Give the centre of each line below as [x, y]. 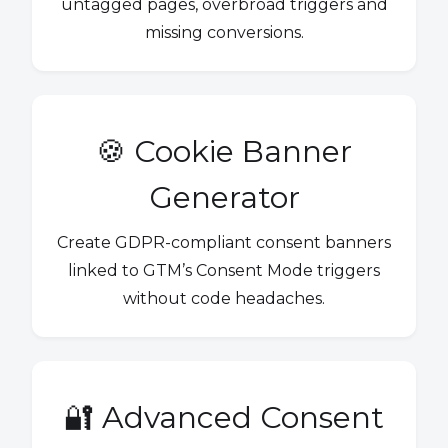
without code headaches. [224, 299]
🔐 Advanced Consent [224, 418]
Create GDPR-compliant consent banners [224, 243]
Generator [224, 198]
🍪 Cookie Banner [224, 152]
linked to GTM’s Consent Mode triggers [224, 271]
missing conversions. [224, 33]
